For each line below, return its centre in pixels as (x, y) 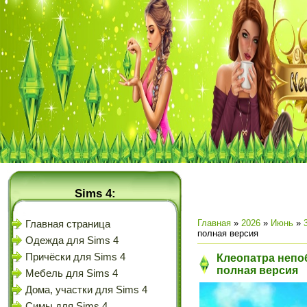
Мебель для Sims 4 (72, 273)
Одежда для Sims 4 (72, 241)
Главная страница (68, 224)
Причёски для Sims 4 (75, 257)
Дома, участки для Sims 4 (86, 290)
